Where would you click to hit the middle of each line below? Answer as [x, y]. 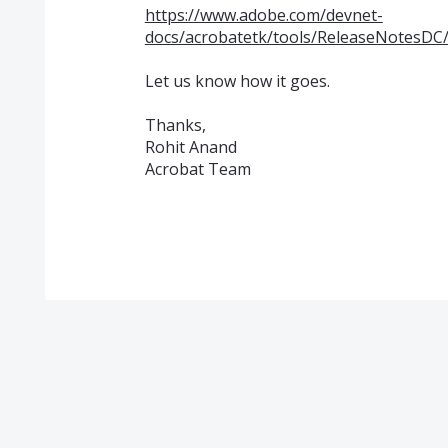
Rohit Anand [190, 147]
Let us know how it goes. [237, 80]
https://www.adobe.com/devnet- [263, 14]
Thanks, [175, 125]
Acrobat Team [197, 169]
